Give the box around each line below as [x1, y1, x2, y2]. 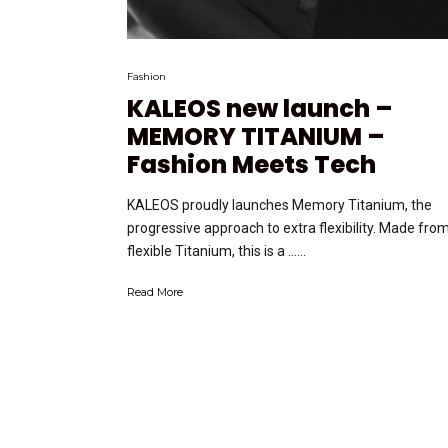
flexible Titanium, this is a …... [127, 242, 306, 259]
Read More [127, 284, 183, 299]
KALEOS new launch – [127, 91, 392, 125]
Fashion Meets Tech [127, 147, 376, 181]
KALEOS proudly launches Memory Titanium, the [127, 196, 432, 213]
